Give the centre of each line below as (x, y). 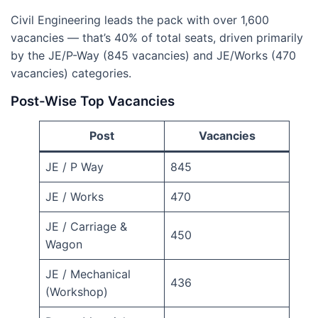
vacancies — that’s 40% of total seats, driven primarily (157, 38)
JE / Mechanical (88, 274)
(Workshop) (77, 292)
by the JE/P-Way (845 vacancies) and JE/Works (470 (153, 56)
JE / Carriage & (86, 227)
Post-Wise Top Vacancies (93, 102)
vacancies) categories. (71, 73)
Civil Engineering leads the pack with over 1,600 (140, 20)
